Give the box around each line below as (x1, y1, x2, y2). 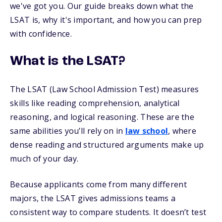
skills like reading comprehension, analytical (10, 98, 180, 109)
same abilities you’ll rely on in (10, 125, 125, 136)
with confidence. (10, 28, 72, 39)
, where (167, 125, 197, 136)
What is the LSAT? (10, 55, 126, 68)
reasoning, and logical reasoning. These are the (10, 111, 195, 122)
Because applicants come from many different (10, 179, 187, 190)
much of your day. (10, 153, 79, 164)
